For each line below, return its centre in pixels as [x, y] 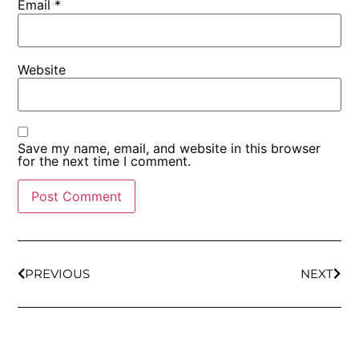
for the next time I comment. [105, 161]
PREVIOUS [58, 274]
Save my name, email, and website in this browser [169, 149]
